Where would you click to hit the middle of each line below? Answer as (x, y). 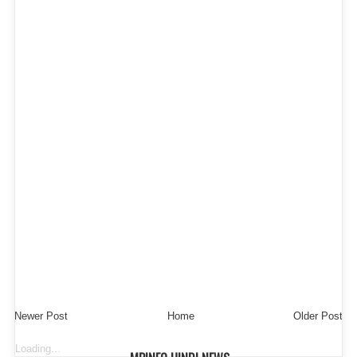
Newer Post (41, 316)
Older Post (318, 316)
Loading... (38, 349)
